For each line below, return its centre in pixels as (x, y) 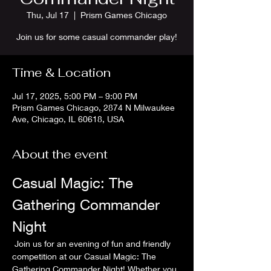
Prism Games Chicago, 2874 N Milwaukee (93, 107)
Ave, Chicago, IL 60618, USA (68, 119)
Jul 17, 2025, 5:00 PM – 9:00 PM (75, 96)
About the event (60, 154)
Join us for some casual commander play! (97, 37)
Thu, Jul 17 (48, 15)
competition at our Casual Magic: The (85, 256)
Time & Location (61, 73)
